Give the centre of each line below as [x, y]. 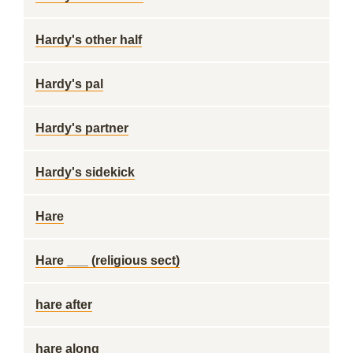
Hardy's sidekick [85, 172]
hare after [64, 305]
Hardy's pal [69, 84]
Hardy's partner [82, 128]
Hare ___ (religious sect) [108, 260]
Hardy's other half [89, 40]
